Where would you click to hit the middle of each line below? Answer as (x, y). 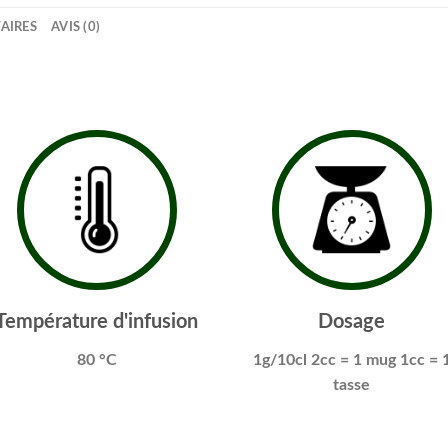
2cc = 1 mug (353, 359)
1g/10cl (279, 359)
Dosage (351, 321)
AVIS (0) (76, 26)
